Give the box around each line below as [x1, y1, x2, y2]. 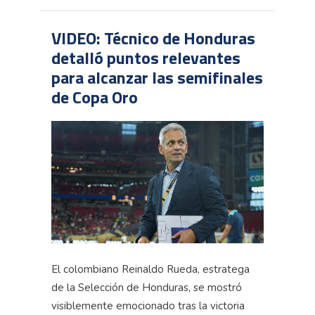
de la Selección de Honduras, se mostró [51, 280, 242, 295]
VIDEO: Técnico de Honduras [51, 25, 255, 51]
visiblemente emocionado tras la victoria [51, 298, 245, 313]
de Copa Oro [51, 84, 138, 110]
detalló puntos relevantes [51, 45, 240, 71]
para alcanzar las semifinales [51, 65, 263, 91]
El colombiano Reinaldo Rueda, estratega [51, 262, 250, 276]
